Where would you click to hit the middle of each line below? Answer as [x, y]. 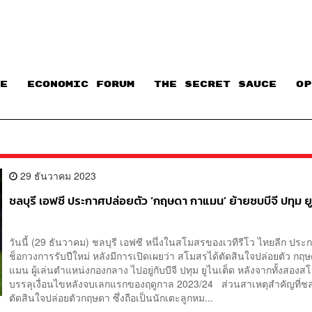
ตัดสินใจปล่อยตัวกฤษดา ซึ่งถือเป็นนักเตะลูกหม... [111, 297]
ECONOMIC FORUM [81, 85]
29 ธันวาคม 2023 [57, 175]
